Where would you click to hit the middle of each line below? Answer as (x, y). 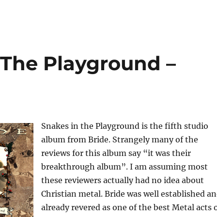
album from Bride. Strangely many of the (119, 139)
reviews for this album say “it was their (116, 153)
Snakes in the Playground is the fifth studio (124, 126)
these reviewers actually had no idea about (122, 180)
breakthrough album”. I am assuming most (124, 167)
